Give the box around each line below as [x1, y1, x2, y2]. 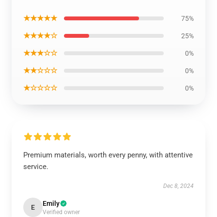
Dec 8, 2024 [163, 183, 194, 189]
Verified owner [43, 209, 80, 216]
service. [23, 162, 48, 171]
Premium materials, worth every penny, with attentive [23, 151, 193, 159]
